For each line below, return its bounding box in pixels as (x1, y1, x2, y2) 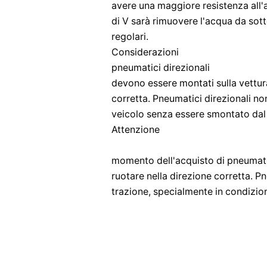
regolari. (111, 31, 148, 42)
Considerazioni (111, 46, 179, 58)
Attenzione (111, 124, 160, 135)
